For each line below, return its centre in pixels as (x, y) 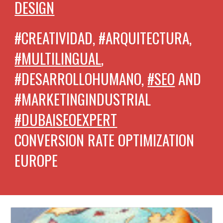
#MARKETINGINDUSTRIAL (83, 99)
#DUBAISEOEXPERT (66, 119)
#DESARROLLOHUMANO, (81, 78)
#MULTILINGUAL (58, 58)
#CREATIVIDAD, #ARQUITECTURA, (103, 38)
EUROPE (36, 160)
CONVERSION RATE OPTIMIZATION (105, 140)
